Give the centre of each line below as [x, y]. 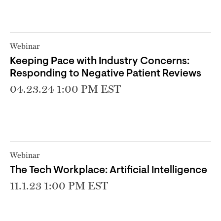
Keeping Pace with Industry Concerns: [100, 61]
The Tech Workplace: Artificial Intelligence [109, 170]
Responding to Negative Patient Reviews [106, 74]
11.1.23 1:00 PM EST [59, 185]
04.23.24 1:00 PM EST [65, 89]
